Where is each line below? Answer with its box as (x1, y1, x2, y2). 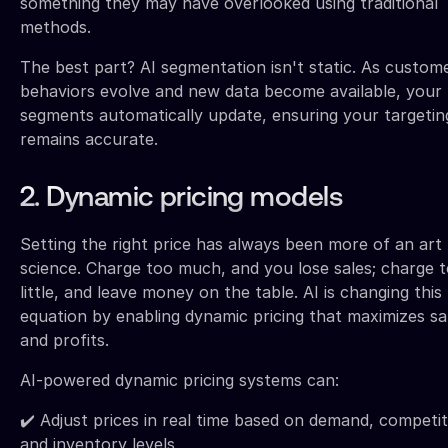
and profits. (20, 330, 109, 351)
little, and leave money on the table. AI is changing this (20, 282, 442, 303)
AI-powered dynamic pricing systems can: (20, 370, 339, 391)
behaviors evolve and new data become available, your (20, 81, 442, 102)
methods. (20, 17, 91, 38)
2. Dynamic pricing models (20, 185, 342, 214)
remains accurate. (20, 129, 158, 150)
